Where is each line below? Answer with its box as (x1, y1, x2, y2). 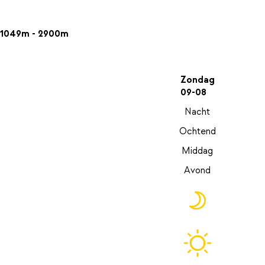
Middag (182, 145, 214, 157)
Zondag (180, 74, 215, 86)
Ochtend (179, 125, 216, 138)
